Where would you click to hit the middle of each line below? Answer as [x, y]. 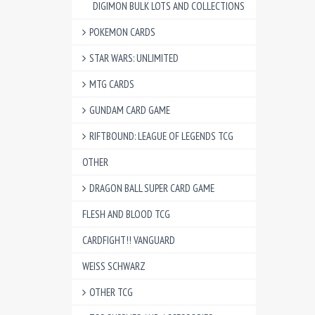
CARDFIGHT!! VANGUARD [129, 240]
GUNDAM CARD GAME [130, 110]
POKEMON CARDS [122, 32]
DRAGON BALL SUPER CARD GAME [152, 188]
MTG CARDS [112, 84]
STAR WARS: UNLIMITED [134, 58]
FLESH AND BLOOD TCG [126, 214]
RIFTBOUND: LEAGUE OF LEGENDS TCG [161, 136]
